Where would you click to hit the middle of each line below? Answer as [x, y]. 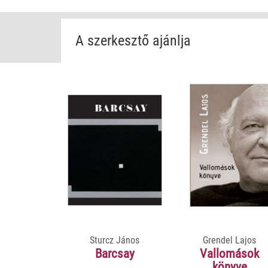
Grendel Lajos [230, 240]
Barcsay [115, 253]
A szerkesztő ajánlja [133, 40]
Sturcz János [115, 240]
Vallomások [230, 253]
